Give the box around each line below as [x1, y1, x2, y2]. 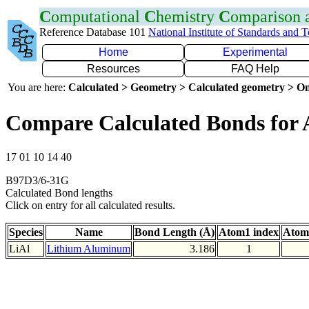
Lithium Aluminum [47, 242, 130, 255]
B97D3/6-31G [6, 174, 69, 186]
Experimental [223, 46, 288, 58]
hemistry [156, 8, 219, 26]
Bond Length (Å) [134, 226, 215, 238]
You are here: [8, 81, 68, 93]
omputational [51, 8, 144, 26]
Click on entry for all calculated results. [6, 199, 175, 211]
